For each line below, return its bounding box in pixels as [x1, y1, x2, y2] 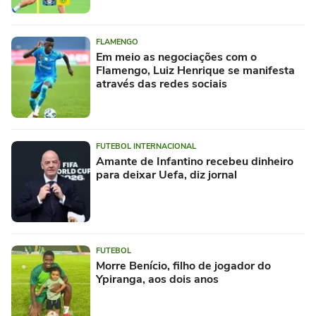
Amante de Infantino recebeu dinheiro [96, 154, 293, 170]
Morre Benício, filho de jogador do [96, 258, 271, 274]
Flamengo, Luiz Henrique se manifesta [96, 63, 295, 79]
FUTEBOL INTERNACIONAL [96, 141, 196, 152]
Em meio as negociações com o [96, 49, 257, 66]
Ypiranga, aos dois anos [96, 272, 219, 288]
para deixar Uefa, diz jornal [96, 167, 237, 183]
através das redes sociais [96, 76, 227, 92]
